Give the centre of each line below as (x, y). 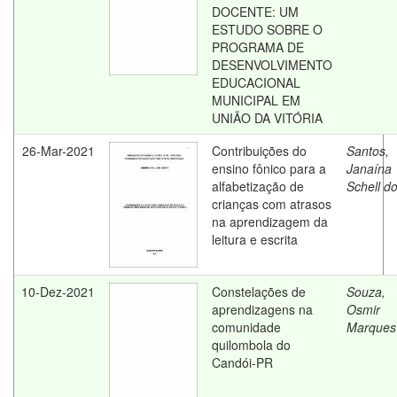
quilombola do (251, 345)
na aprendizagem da (270, 222)
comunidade (246, 327)
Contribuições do (259, 151)
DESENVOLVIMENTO (272, 65)
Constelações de (259, 292)
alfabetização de (258, 186)
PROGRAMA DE (258, 47)
